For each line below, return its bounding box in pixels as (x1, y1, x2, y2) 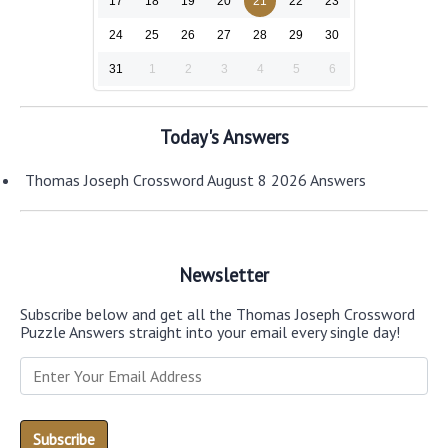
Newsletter (179, 263, 269, 288)
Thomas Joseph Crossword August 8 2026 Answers (25, 170, 366, 191)
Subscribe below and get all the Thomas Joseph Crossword (20, 303, 415, 324)
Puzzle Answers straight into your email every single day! (20, 321, 400, 342)
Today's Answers (159, 124, 289, 149)
